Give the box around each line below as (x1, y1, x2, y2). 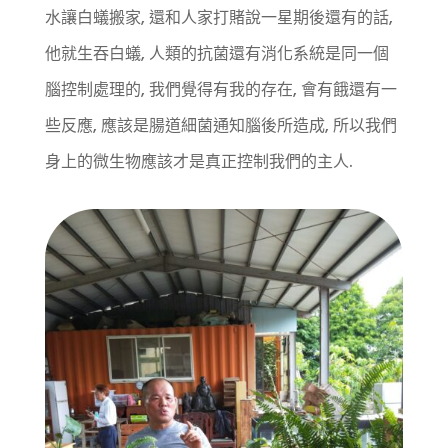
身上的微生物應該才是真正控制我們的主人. (44, 149, 353, 173)
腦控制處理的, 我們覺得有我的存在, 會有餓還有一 (44, 77, 397, 101)
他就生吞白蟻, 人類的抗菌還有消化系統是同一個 (44, 41, 389, 65)
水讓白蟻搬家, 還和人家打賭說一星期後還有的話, (44, 5, 393, 29)
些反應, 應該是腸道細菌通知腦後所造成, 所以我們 (44, 113, 397, 137)
